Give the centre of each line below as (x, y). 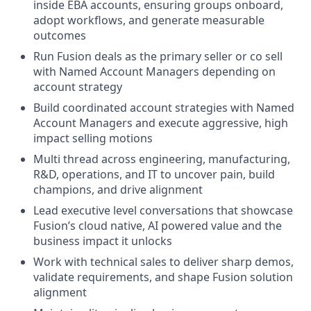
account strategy (78, 87)
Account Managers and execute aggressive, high (161, 123)
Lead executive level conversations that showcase (163, 210)
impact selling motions (93, 138)
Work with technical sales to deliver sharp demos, (163, 262)
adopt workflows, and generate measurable (149, 20)
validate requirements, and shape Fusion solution (163, 277)
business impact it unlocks (103, 241)
